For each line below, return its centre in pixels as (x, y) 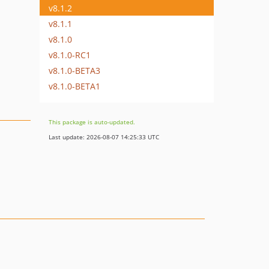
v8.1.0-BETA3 (74, 70)
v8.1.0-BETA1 (74, 86)
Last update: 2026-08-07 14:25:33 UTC (104, 137)
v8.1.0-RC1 (70, 55)
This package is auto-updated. (92, 122)
